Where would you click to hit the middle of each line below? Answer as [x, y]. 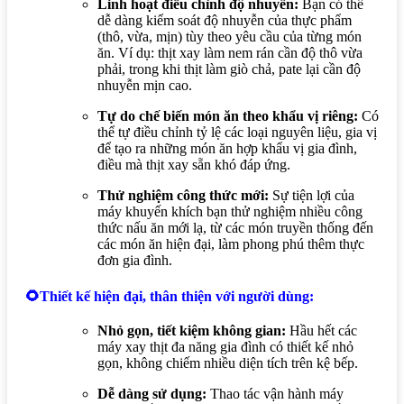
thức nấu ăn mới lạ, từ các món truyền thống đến [235, 228]
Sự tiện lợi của [312, 196]
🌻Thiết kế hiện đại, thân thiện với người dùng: [170, 297]
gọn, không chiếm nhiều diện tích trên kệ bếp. [228, 363]
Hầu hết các [321, 330]
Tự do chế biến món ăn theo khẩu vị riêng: [228, 116]
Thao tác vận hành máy [275, 393]
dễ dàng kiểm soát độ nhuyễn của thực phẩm [225, 21]
